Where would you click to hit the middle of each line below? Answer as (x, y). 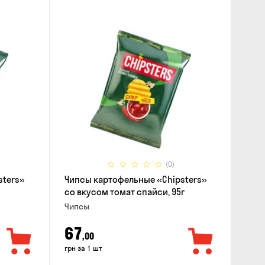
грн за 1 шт (83, 248)
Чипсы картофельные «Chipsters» (135, 179)
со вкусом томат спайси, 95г (124, 192)
